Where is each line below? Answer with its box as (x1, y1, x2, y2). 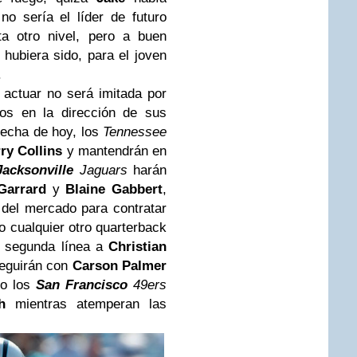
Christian (108, 239, 167, 255)
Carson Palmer (72, 258, 167, 274)
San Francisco (36, 277, 128, 293)
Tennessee (103, 124, 167, 140)
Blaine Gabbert (65, 182, 163, 198)
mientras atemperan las (6, 296, 167, 312)
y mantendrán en (62, 143, 167, 159)
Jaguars (73, 163, 127, 178)
